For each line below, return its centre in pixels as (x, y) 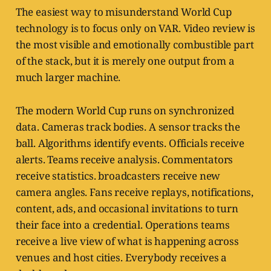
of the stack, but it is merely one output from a (125, 61)
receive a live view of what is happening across (127, 241)
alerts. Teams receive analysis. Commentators (124, 160)
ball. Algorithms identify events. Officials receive (130, 143)
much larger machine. (68, 77)
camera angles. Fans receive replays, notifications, (135, 192)
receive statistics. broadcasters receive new (118, 176)
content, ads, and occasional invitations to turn (127, 209)
